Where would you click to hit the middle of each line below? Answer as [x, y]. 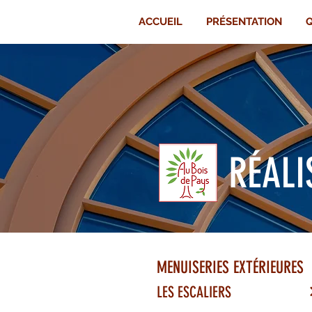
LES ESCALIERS [194, 292]
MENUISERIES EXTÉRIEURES [230, 267]
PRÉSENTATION [244, 22]
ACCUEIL [161, 22]
